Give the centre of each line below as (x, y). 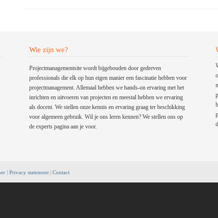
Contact (61, 172)
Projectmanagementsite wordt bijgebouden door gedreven (95, 68)
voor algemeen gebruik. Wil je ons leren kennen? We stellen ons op (106, 117)
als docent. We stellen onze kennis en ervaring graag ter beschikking (107, 107)
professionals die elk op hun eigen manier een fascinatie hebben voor (108, 78)
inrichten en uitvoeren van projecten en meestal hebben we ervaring (106, 97)
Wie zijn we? (48, 50)
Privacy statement (29, 172)
